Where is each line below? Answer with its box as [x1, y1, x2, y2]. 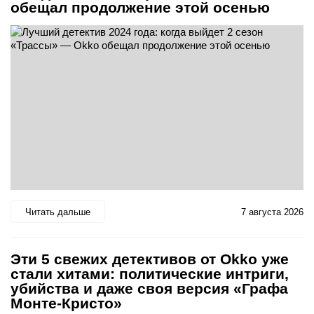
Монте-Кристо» [11, 295, 122, 312]
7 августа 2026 [241, 206, 303, 217]
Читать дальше [25, 206, 90, 217]
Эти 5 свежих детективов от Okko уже [11, 251, 289, 268]
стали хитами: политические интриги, [11, 266, 289, 282]
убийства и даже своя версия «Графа [11, 280, 288, 297]
